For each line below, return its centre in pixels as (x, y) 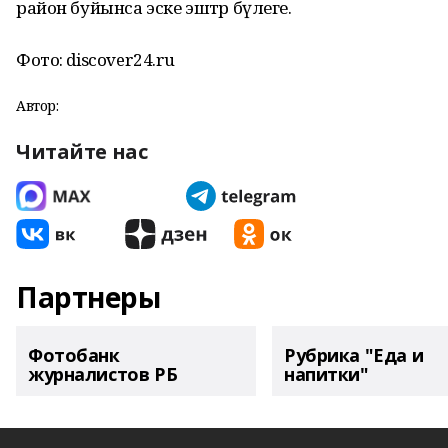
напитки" (326, 374)
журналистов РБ (103, 374)
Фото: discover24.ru (96, 59)
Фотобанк (74, 355)
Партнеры (88, 297)
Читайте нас (82, 151)
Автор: (37, 105)
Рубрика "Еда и (354, 355)
